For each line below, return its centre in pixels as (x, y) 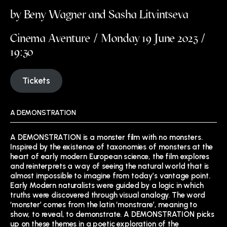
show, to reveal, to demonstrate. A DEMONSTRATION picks (112, 215)
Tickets (36, 81)
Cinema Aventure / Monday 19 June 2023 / (108, 38)
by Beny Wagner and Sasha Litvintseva (99, 14)
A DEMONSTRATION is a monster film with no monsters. (106, 138)
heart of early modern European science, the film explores (110, 157)
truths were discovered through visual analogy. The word (108, 195)
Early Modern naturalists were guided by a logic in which (107, 186)
